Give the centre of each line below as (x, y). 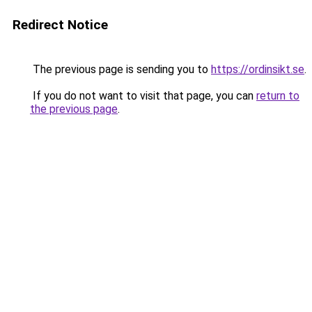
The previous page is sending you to (120, 69)
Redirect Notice (60, 25)
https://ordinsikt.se (258, 69)
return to (278, 96)
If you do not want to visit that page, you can (143, 96)
